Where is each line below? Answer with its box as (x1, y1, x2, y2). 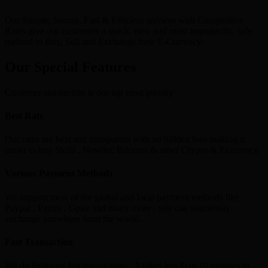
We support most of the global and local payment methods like (5, 191, 239, 202)
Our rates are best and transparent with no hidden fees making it (5, 134, 245, 145)
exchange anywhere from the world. (5, 213, 141, 224)
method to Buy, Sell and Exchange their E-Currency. (5, 36, 203, 47)
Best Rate (5, 110, 44, 121)
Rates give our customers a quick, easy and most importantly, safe (5, 25, 252, 36)
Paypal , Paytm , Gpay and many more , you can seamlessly (5, 202, 230, 213)
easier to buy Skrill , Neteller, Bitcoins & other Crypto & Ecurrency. (5, 145, 260, 156)
